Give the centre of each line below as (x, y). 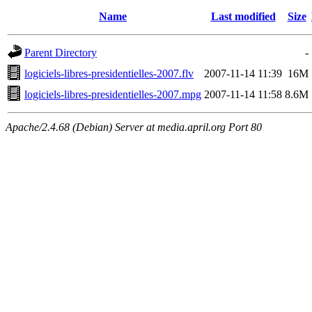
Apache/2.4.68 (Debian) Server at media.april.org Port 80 (134, 127)
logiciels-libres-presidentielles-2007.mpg (113, 94)
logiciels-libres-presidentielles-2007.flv (109, 73)
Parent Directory (61, 53)
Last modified (243, 16)
